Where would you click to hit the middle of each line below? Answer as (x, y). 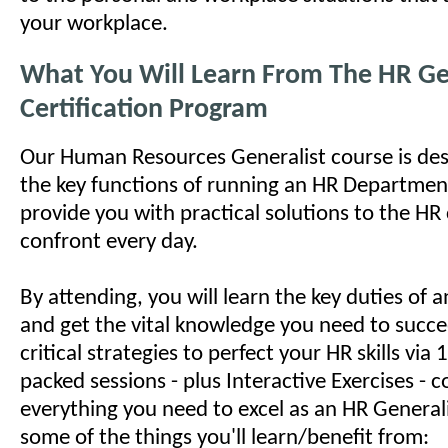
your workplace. (94, 24)
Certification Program (144, 110)
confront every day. (109, 242)
